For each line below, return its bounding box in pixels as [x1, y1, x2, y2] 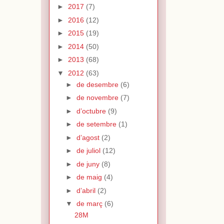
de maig [76, 173, 104, 181]
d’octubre [76, 106, 108, 115]
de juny [76, 159, 101, 168]
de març [76, 199, 104, 208]
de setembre [76, 120, 118, 128]
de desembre [76, 80, 120, 88]
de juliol [76, 146, 102, 155]
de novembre [76, 93, 120, 102]
